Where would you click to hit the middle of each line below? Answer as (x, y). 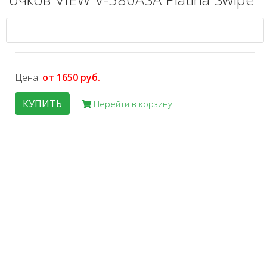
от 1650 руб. (71, 78)
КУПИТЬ (42, 104)
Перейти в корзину (132, 104)
